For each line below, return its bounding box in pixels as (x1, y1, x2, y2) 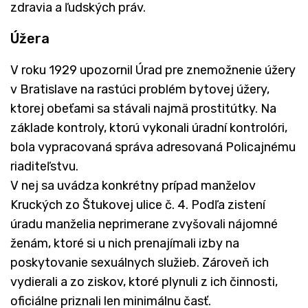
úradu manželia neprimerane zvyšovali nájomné (10, 216, 278, 232)
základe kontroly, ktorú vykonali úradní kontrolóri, (10, 120, 287, 135)
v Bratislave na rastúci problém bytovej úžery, (10, 81, 269, 97)
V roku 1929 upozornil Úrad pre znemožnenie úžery (10, 62, 296, 78)
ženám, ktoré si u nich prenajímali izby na (10, 235, 239, 251)
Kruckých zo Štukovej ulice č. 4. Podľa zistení (10, 197, 265, 212)
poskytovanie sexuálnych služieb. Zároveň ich (10, 254, 269, 270)
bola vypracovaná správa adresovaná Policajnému (10, 139, 296, 155)
